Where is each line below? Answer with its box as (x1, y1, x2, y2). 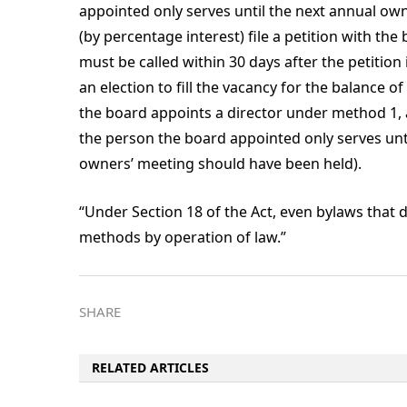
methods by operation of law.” (79, 227, 286, 247)
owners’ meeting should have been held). (79, 154, 362, 174)
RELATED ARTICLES (92, 359, 209, 376)
